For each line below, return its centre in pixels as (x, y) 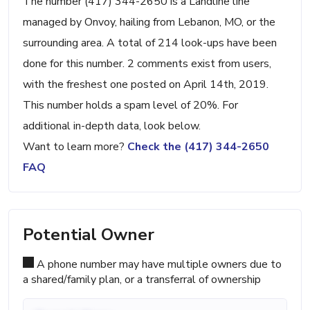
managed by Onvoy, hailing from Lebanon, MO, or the (149, 22)
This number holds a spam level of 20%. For (130, 106)
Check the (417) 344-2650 (198, 147)
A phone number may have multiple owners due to (158, 265)
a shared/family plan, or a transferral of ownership (142, 280)
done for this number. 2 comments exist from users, (147, 64)
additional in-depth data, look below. (112, 126)
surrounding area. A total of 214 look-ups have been (150, 43)
